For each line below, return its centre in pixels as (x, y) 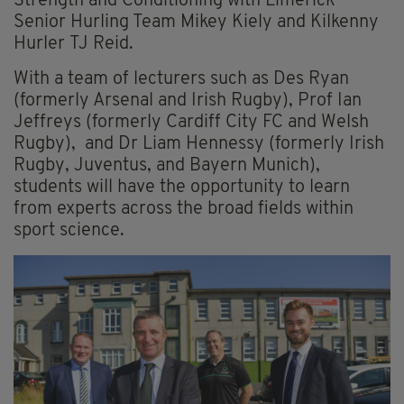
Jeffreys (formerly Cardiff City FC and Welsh (191, 123)
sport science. (69, 231)
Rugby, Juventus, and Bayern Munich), (167, 166)
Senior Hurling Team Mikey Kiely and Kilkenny (196, 23)
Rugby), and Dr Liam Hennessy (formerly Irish (199, 145)
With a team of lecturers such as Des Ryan (181, 80)
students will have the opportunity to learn (182, 188)
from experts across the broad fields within (184, 210)
